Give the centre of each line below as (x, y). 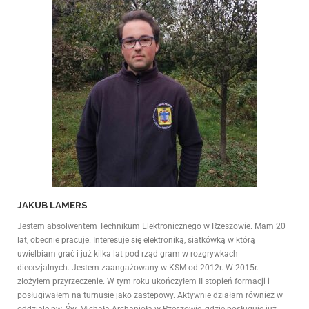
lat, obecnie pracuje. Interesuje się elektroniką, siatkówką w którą (136, 240)
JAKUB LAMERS (52, 206)
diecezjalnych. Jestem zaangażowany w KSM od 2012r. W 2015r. (138, 268)
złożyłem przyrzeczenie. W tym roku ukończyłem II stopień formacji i (143, 282)
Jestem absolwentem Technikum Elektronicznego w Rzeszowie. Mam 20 (151, 227)
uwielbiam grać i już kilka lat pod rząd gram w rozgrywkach (128, 254)
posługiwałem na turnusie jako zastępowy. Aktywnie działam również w (150, 296)
